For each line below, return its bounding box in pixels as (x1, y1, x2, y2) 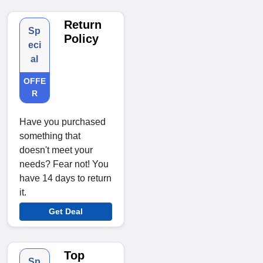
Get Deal (49, 207, 83, 217)
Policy (63, 32, 99, 46)
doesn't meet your (19, 145, 93, 156)
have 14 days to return (19, 173, 112, 184)
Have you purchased (19, 117, 106, 127)
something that (19, 131, 80, 141)
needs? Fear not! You (19, 159, 109, 170)
